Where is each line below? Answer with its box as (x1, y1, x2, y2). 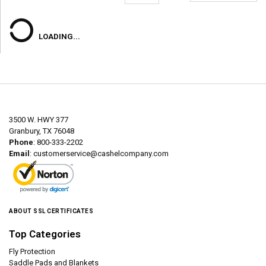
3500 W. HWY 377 (9, 115, 68, 124)
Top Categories (9, 228, 81, 240)
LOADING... (39, 32, 80, 41)
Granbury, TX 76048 (9, 126, 74, 135)
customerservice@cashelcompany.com (33, 149, 169, 158)
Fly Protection (9, 247, 55, 256)
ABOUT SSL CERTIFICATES (9, 208, 93, 214)
